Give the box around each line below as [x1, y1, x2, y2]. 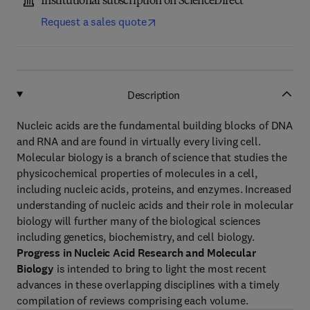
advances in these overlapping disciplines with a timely [17, 277, 280, 291]
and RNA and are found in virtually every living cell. [17, 134, 261, 148]
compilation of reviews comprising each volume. [17, 293, 248, 307]
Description [127, 87, 180, 102]
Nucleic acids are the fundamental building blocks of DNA [17, 118, 293, 132]
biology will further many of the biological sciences [17, 214, 261, 228]
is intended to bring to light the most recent [54, 262, 266, 275]
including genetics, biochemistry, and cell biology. [17, 230, 255, 244]
